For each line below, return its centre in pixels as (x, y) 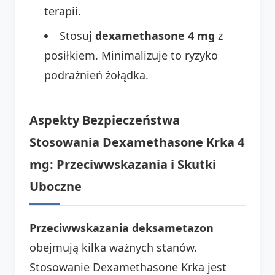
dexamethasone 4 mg (155, 35)
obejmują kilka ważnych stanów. (113, 247)
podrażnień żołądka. (96, 75)
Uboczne (56, 186)
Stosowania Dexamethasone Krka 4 (137, 142)
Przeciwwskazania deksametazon (122, 227)
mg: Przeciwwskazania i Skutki (123, 164)
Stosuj (77, 35)
